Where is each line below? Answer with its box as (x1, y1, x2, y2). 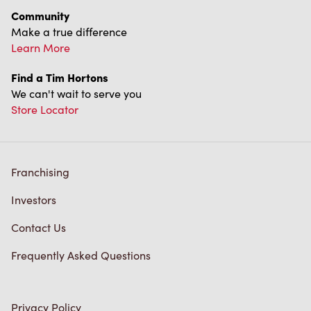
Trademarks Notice (11, 278, 107, 293)
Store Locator (11, 24, 78, 40)
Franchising (11, 87, 69, 102)
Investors (11, 115, 56, 130)
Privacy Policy (11, 222, 81, 237)
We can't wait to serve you (11, 8, 142, 24)
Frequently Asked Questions (11, 170, 151, 185)
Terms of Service (11, 250, 94, 265)
